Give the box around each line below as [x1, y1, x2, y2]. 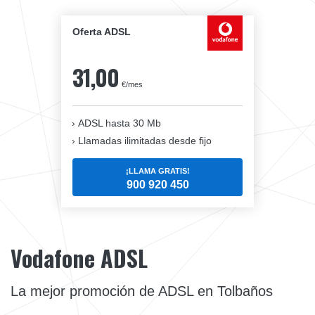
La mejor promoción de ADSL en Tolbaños [11, 283, 273, 300]
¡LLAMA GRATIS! [125, 166, 190, 175]
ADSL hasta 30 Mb [78, 117, 161, 129]
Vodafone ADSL [11, 241, 148, 275]
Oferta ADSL [72, 27, 131, 38]
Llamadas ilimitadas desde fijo [78, 135, 212, 147]
